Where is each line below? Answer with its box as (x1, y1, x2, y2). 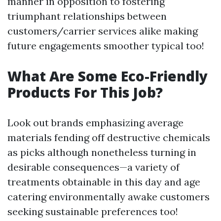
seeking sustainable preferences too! (7, 205, 178, 218)
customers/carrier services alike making (7, 25, 198, 37)
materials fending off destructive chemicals (7, 131, 210, 144)
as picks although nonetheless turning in (7, 146, 196, 158)
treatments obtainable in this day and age (7, 176, 200, 188)
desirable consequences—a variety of (7, 161, 180, 173)
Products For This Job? (7, 83, 163, 102)
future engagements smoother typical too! (7, 39, 204, 52)
